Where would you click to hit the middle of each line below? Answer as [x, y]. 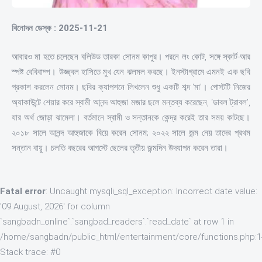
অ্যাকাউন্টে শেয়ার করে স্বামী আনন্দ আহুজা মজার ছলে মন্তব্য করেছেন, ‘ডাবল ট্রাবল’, [131, 102]
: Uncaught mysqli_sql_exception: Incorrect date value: [151, 192]
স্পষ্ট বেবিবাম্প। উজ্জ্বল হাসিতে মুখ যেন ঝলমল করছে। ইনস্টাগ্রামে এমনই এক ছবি [131, 72]
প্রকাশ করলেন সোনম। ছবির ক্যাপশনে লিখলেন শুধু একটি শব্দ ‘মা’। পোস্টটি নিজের [131, 87]
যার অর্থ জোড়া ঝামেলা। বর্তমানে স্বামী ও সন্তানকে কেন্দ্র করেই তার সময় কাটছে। [131, 117]
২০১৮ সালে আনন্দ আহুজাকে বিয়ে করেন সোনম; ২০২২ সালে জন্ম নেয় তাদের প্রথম [131, 132]
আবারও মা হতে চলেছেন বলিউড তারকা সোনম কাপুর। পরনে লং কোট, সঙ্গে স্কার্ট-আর [131, 56]
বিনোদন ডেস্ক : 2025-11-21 [60, 28]
